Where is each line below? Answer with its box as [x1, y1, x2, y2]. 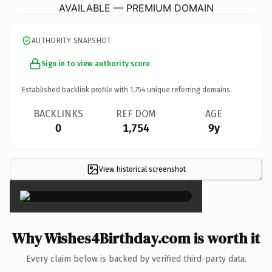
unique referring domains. [145, 85, 232, 94]
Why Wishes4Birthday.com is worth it [12, 228, 260, 248]
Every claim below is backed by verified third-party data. [25, 253, 246, 264]
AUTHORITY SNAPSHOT [32, 36, 112, 45]
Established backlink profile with [22, 85, 130, 94]
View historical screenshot [98, 165, 186, 174]
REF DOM [116, 107, 156, 120]
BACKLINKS [33, 107, 83, 120]
